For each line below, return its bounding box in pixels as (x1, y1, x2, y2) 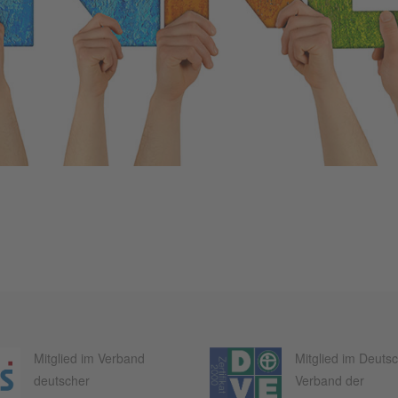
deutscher (34, 371, 91, 390)
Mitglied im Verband (34, 349, 146, 368)
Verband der (294, 371, 364, 390)
